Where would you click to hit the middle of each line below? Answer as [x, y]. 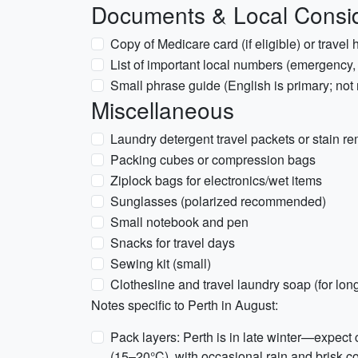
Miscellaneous [163, 109]
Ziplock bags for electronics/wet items [216, 180]
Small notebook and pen [179, 222]
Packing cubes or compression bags [213, 159]
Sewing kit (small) [161, 263]
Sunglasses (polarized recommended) [218, 201]
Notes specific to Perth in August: [185, 305]
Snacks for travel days [173, 243]
